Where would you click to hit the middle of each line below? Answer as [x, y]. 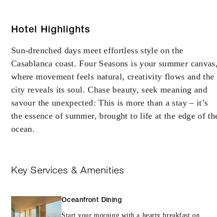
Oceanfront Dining [92, 201]
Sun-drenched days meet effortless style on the [97, 50]
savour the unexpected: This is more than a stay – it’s [110, 103]
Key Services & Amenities [68, 170]
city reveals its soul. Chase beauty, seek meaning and [109, 90]
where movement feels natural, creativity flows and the [113, 77]
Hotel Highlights [51, 31]
